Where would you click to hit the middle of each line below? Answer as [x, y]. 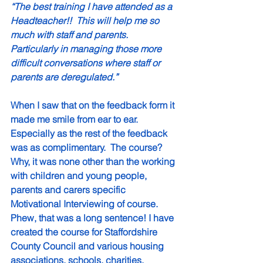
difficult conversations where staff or [87, 63]
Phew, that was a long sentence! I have [93, 218]
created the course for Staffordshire [85, 232]
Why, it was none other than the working [94, 162]
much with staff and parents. [70, 35]
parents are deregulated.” [64, 77]
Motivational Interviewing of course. [87, 204]
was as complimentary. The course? [89, 148]
